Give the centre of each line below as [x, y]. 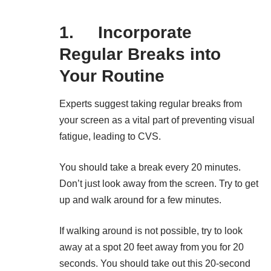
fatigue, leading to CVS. [110, 136]
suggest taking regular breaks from [167, 104]
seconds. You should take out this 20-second [155, 263]
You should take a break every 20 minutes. [150, 167]
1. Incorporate [126, 32]
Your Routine [112, 76]
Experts [76, 104]
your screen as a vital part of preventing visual [157, 120]
